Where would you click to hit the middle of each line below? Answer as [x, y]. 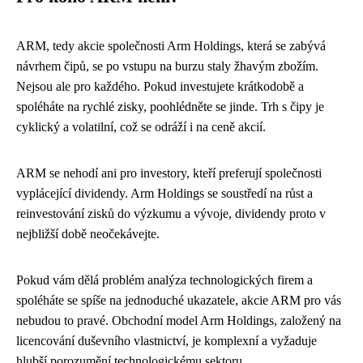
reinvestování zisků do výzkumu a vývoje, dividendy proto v [171, 214]
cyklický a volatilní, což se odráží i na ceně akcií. [141, 127]
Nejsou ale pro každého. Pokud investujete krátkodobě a [160, 86]
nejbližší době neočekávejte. [88, 234]
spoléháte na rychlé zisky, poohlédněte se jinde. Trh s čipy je [170, 107]
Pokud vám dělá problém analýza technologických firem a [164, 280]
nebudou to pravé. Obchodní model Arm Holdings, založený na [179, 320]
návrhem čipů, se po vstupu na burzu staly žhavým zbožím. [167, 66]
